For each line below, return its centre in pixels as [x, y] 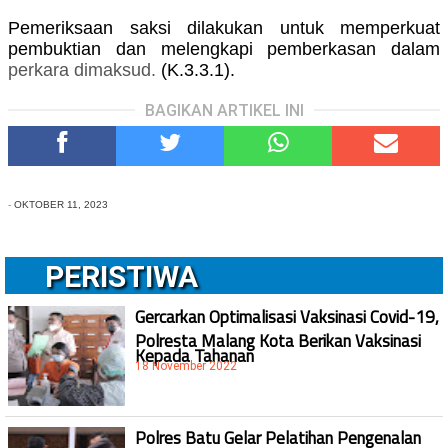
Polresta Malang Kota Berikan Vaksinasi [278, 336]
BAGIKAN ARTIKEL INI [224, 111]
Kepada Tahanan [194, 351]
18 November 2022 [186, 366]
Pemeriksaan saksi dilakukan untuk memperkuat [224, 28]
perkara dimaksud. [82, 70]
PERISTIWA [121, 277]
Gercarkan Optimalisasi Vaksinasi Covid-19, [287, 317]
